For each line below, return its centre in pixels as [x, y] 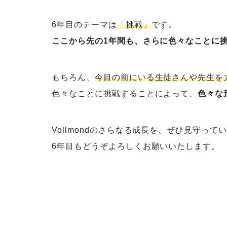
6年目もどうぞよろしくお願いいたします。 [136, 146]
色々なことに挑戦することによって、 [125, 93]
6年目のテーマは [84, 25]
